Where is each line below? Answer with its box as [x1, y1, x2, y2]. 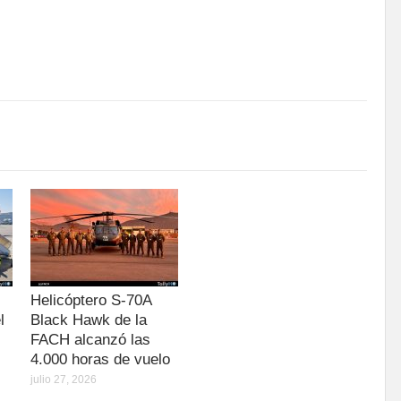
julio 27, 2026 [30, 373, 97, 387]
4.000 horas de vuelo [30, 351, 170, 369]
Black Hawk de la [30, 311, 147, 329]
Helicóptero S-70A [30, 292, 151, 310]
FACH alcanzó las [30, 331, 150, 349]
